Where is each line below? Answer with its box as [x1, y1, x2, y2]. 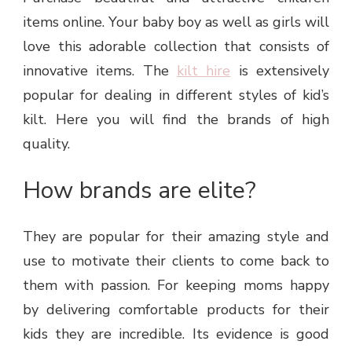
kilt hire [177, 61, 231, 81]
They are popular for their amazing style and [23, 227, 329, 247]
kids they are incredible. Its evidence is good [23, 324, 329, 344]
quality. [23, 134, 70, 154]
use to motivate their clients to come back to [23, 251, 329, 271]
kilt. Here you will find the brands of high [23, 110, 329, 130]
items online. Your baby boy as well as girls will [23, 13, 329, 32]
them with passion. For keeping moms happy [23, 276, 329, 295]
